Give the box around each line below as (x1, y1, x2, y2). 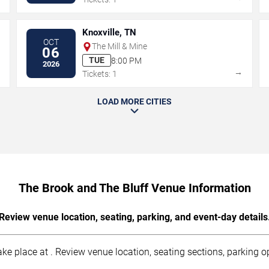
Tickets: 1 (82, 69, 118, 79)
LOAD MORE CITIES (97, 97, 172, 107)
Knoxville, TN (82, 27, 137, 38)
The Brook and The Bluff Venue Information (18, 181, 251, 196)
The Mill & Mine (92, 41, 148, 52)
